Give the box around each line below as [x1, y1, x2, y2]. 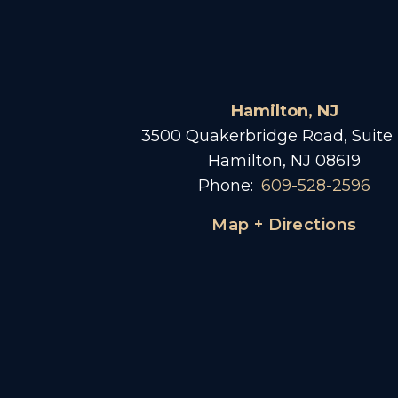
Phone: [198, 175, 253, 195]
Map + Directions [211, 214, 357, 235]
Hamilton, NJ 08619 [208, 150, 361, 171]
